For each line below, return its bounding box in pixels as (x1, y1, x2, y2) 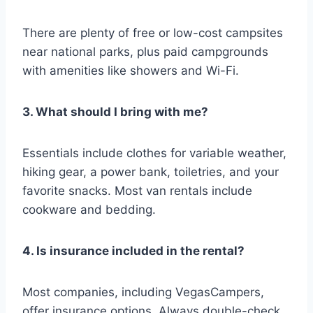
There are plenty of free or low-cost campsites (22, 26, 283, 41)
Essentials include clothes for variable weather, (22, 146, 286, 161)
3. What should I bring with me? (22, 105, 208, 119)
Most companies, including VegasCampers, (22, 285, 264, 300)
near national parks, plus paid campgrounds (22, 45, 268, 59)
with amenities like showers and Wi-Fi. (22, 64, 239, 78)
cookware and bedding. (22, 203, 156, 217)
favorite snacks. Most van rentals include (22, 184, 252, 198)
